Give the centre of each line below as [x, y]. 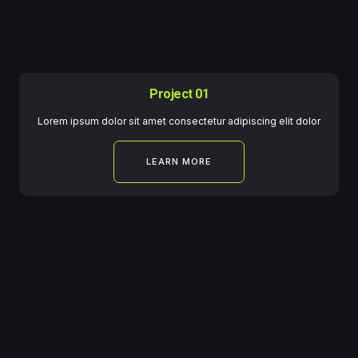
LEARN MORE [179, 162]
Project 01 [179, 94]
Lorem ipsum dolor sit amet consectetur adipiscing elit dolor [179, 121]
